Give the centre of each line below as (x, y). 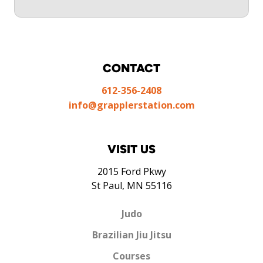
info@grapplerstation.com (131, 105)
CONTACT (131, 68)
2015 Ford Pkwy (131, 172)
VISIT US (131, 149)
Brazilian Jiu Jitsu (131, 235)
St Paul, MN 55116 (131, 186)
